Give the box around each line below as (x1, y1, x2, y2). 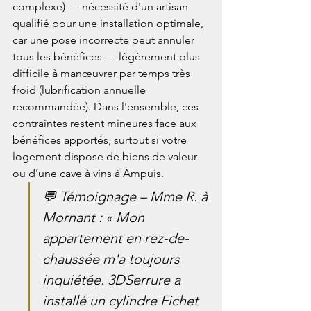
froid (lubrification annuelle (12, 83, 149, 96)
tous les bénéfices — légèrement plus (12, 49, 203, 63)
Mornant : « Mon (42, 208, 148, 226)
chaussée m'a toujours (42, 250, 183, 267)
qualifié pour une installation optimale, (12, 16, 206, 30)
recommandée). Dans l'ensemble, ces (12, 99, 201, 113)
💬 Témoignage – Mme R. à (42, 187, 211, 205)
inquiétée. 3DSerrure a (42, 271, 184, 288)
